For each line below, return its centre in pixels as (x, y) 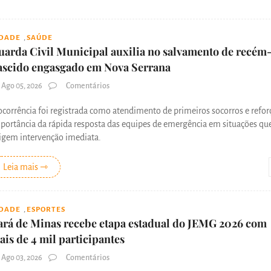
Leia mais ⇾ (25, 167)
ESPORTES (46, 209)
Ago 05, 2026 (22, 86)
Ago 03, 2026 (22, 257)
